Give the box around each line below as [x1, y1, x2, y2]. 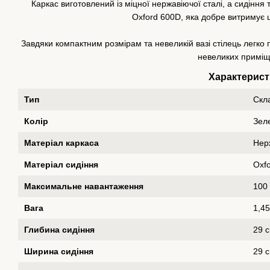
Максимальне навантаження [24, 181, 144, 191]
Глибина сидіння [24, 224, 95, 234]
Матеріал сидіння [24, 159, 99, 169]
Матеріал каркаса [24, 137, 99, 148]
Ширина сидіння [24, 246, 94, 256]
